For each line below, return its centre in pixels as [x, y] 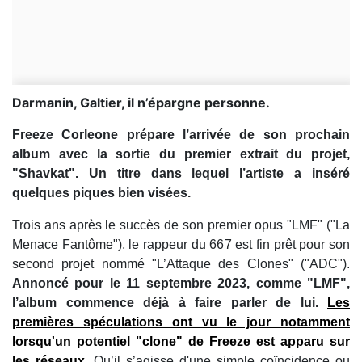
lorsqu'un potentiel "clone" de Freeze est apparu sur [181, 342]
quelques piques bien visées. [101, 193]
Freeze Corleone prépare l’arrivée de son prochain [181, 135]
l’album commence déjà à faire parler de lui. [165, 303]
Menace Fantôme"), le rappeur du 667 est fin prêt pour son [181, 245]
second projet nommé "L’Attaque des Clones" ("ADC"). [181, 264]
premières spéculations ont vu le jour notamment [181, 322]
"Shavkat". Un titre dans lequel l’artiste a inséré [181, 174]
